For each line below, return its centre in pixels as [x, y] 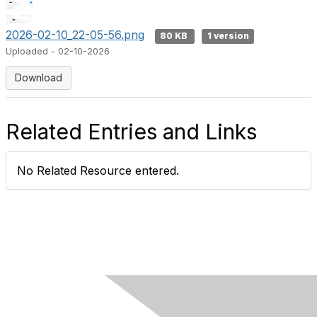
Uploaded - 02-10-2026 [58, 51]
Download [39, 77]
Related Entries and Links [131, 132]
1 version [228, 36]
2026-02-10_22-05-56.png [75, 35]
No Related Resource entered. [98, 171]
